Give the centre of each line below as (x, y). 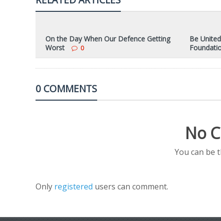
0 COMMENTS (66, 89)
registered (74, 186)
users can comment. (131, 186)
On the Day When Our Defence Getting (108, 39)
